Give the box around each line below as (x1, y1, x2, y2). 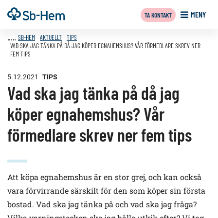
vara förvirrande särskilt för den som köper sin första (7, 185, 205, 196)
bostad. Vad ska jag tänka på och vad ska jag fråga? (7, 199, 197, 209)
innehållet (7, 13, 40, 22)
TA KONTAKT (145, 10, 172, 19)
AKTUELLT (40, 33, 62, 41)
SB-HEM (18, 33, 35, 41)
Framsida (7, 8, 33, 17)
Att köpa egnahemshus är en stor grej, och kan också (7, 172, 201, 182)
